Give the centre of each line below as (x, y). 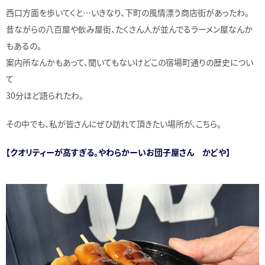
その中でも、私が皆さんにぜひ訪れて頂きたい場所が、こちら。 (114, 124)
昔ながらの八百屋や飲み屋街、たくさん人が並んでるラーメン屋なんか (129, 29)
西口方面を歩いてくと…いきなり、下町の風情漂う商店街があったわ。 (127, 13)
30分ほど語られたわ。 (45, 96)
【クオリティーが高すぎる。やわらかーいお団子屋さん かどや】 (118, 152)
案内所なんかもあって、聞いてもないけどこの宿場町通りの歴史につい (130, 62)
